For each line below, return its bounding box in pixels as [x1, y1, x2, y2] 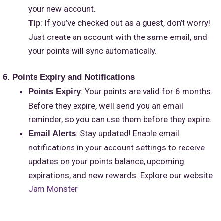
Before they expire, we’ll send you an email [28, 101, 183, 111]
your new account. [28, 3, 96, 14]
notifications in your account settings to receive [28, 143, 205, 153]
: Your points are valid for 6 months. [81, 86, 213, 97]
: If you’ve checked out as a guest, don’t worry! [40, 17, 210, 28]
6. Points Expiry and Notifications [3, 73, 135, 82]
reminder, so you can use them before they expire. [28, 114, 212, 125]
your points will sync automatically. [28, 45, 157, 56]
